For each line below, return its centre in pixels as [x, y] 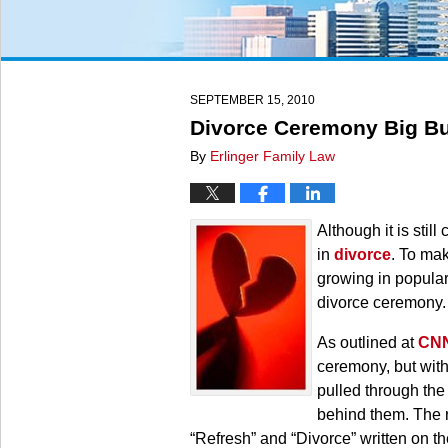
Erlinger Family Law [272, 156]
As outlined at [367, 342]
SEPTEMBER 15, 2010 [252, 100]
